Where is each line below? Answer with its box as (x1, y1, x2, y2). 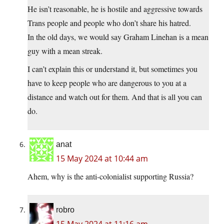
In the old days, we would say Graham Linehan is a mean (27, 31, 208, 42)
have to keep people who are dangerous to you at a (27, 77, 186, 88)
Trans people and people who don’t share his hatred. (27, 17, 191, 28)
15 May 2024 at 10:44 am (56, 153, 148, 164)
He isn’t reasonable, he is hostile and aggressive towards (27, 3, 202, 14)
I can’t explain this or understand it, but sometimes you (27, 63, 197, 74)
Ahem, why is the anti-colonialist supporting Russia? (27, 171, 193, 182)
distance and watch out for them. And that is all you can (27, 91, 202, 102)
